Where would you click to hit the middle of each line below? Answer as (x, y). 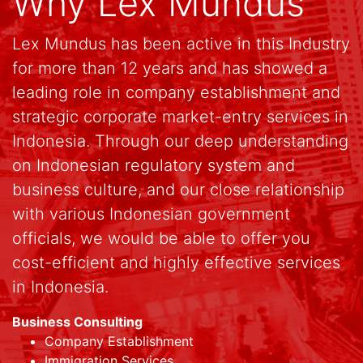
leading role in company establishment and (176, 92)
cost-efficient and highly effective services (176, 262)
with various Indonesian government (151, 214)
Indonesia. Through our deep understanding (180, 141)
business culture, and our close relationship (178, 189)
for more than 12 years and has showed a (170, 68)
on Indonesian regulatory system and (154, 165)
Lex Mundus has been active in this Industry (181, 43)
